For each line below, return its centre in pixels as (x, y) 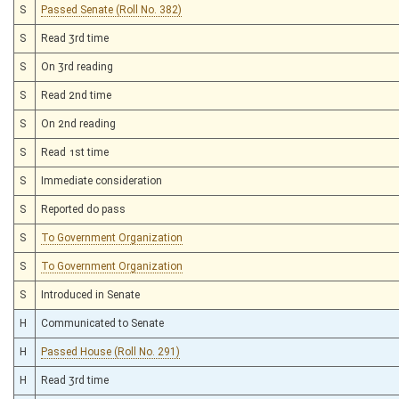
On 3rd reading (77, 66)
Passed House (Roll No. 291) (110, 351)
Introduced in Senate (90, 294)
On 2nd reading (78, 123)
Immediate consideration (102, 180)
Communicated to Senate (102, 323)
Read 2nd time (76, 95)
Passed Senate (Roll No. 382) (111, 9)
